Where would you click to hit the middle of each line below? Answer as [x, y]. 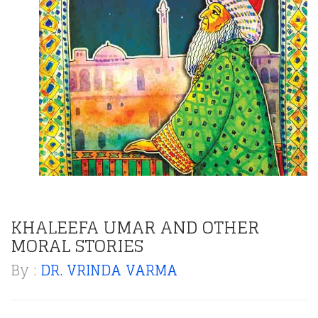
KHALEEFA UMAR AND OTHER [135, 227]
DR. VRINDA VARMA [109, 270]
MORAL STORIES [77, 246]
